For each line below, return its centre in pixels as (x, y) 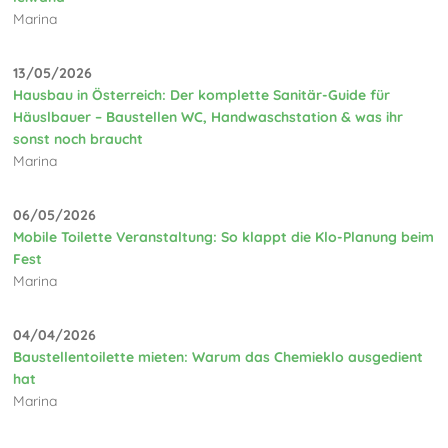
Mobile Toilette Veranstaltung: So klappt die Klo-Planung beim (224, 236)
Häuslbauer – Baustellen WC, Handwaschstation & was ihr (208, 116)
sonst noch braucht (78, 138)
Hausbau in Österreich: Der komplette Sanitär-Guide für (202, 94)
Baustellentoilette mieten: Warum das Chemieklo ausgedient (218, 356)
